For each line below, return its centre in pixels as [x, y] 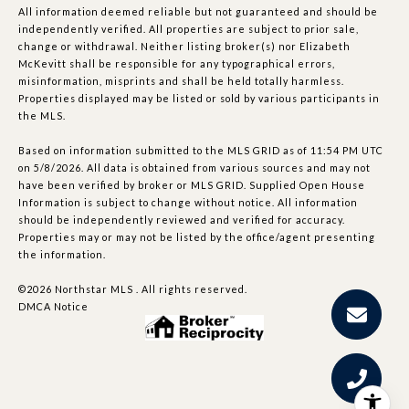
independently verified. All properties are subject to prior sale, [189, 28]
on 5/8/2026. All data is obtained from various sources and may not [194, 167]
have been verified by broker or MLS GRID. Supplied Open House [192, 184]
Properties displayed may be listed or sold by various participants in [199, 98]
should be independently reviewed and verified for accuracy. [182, 219]
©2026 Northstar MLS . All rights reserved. [133, 288]
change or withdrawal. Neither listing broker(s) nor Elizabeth [184, 46]
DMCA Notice [53, 306]
